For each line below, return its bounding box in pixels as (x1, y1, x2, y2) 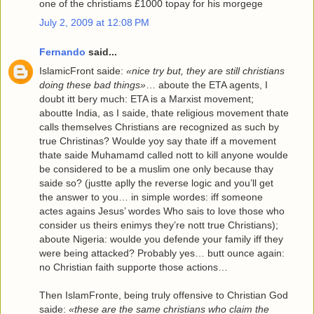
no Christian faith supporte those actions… (39, 261, 228, 273)
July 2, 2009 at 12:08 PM (39, 17, 149, 29)
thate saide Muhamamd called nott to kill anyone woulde (39, 149, 288, 161)
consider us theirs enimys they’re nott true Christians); (39, 219, 278, 231)
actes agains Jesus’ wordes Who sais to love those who (39, 205, 285, 217)
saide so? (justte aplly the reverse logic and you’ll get (39, 177, 273, 189)
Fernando (39, 46, 86, 57)
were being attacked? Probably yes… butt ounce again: (39, 247, 285, 259)
